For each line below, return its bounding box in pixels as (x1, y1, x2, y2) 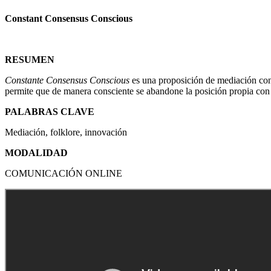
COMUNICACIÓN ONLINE (5, 168, 122, 178)
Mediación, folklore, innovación (5, 126, 127, 137)
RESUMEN (5, 54, 54, 65)
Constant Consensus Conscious (5, 13, 132, 24)
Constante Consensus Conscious (5, 74, 129, 85)
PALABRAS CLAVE (5, 106, 94, 117)
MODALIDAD (5, 147, 68, 158)
